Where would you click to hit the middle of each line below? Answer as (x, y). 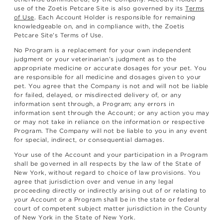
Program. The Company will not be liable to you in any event (111, 131)
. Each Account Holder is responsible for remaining (115, 17)
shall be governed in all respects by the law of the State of (108, 164)
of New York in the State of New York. (75, 218)
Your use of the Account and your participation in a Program (111, 155)
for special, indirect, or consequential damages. (89, 140)
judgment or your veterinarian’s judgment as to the (95, 59)
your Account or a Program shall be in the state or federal (107, 200)
